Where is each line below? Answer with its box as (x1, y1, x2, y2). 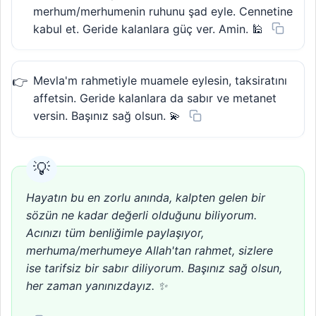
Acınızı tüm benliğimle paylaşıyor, (26, 225, 204, 240)
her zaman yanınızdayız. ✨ (26, 278, 167, 293)
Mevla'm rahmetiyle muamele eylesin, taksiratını (33, 73, 287, 88)
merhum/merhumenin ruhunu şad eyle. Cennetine (33, 4, 293, 18)
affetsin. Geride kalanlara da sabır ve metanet (33, 91, 276, 106)
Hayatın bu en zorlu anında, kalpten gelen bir (26, 190, 265, 205)
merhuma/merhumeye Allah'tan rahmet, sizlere (26, 243, 273, 257)
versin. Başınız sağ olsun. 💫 (33, 109, 181, 123)
